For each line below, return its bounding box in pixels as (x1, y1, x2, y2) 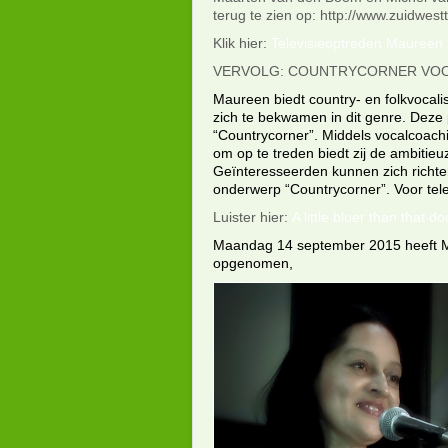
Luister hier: (213, 209, 292, 225)
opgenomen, (213, 255, 293, 271)
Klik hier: (213, 35, 271, 51)
